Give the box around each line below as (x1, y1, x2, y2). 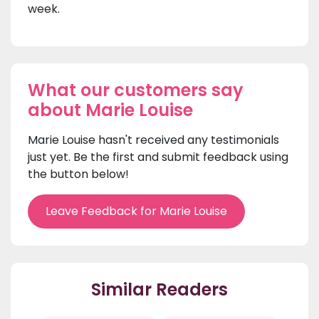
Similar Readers (91, 278, 228, 302)
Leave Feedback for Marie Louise (46, 203, 227, 220)
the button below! (28, 166, 129, 183)
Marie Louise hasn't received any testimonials (28, 132, 279, 149)
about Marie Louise (28, 98, 193, 122)
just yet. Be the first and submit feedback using (28, 149, 288, 166)
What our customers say (28, 78, 244, 103)
